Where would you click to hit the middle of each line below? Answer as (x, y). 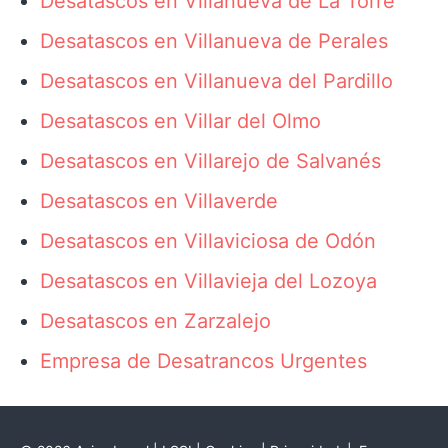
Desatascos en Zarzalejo (155, 321)
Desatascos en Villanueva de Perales (214, 41)
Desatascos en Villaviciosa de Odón (208, 241)
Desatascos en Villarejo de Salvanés (210, 161)
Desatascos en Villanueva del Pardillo (216, 81)
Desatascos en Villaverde (159, 201)
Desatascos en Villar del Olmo (180, 121)
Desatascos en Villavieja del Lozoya (208, 281)
